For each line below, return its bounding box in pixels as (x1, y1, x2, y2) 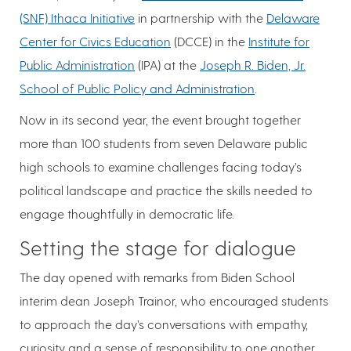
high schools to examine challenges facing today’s (20, 158, 302, 174)
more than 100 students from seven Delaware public (20, 135, 308, 150)
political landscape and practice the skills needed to (20, 182, 313, 197)
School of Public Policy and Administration (20, 80, 255, 96)
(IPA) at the (135, 56, 200, 72)
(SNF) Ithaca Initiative (20, 9, 135, 25)
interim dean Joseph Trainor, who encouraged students (20, 292, 328, 308)
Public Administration (20, 56, 135, 72)
